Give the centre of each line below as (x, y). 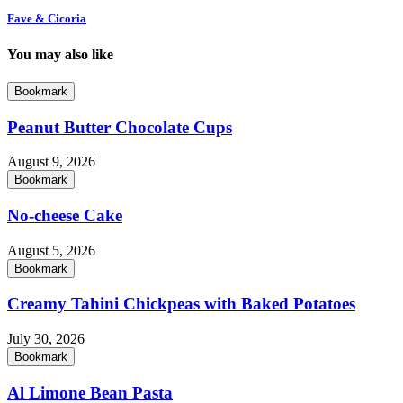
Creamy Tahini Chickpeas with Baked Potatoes (181, 304)
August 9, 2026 (51, 162)
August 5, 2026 (51, 250)
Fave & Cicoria (47, 19)
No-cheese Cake (65, 216)
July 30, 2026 (46, 339)
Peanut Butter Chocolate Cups (120, 127)
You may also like (60, 54)
